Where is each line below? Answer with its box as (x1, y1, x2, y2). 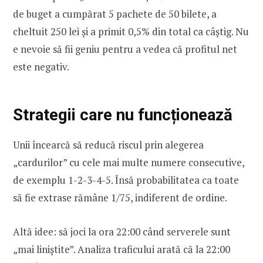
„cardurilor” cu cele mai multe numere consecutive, (13, 155, 244, 169)
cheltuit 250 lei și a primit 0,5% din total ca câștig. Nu (13, 25, 249, 39)
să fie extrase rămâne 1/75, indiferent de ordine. (13, 190, 227, 204)
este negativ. (13, 60, 69, 74)
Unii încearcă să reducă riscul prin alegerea (13, 137, 204, 151)
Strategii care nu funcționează (13, 105, 232, 125)
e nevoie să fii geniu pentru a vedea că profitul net (13, 42, 237, 56)
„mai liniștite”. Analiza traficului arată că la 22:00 (13, 242, 230, 256)
